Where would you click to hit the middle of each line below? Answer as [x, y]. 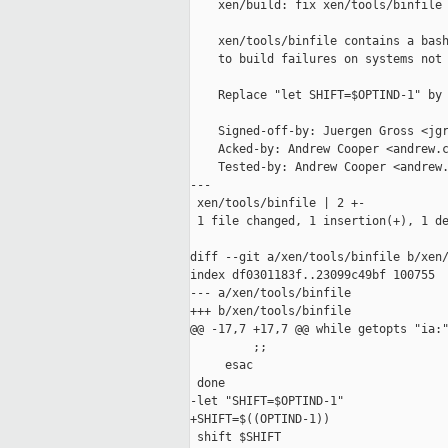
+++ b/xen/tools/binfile [270, 311]
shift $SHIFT [235, 437]
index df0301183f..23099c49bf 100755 [312, 275]
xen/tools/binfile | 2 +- [277, 203]
